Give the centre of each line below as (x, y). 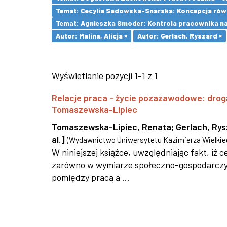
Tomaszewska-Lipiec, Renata (111, 127)
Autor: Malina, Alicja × (91, 36)
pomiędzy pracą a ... (91, 177)
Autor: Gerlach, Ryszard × (180, 36)
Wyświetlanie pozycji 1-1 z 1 (105, 75)
